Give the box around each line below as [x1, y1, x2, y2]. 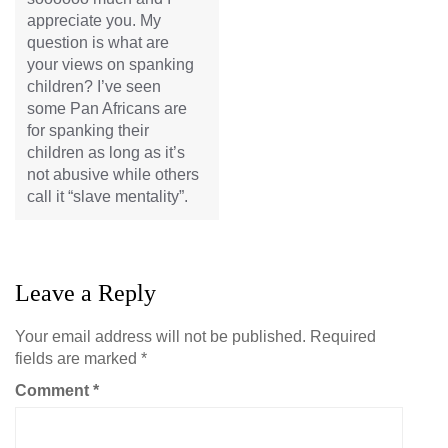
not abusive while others [27, 166, 199, 183]
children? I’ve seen [27, 78, 161, 95]
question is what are [27, 34, 169, 51]
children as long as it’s [27, 144, 185, 161]
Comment [15, 382, 93, 399]
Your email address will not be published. [15, 328, 306, 345]
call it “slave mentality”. [27, 188, 188, 205]
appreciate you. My [27, 12, 161, 29]
